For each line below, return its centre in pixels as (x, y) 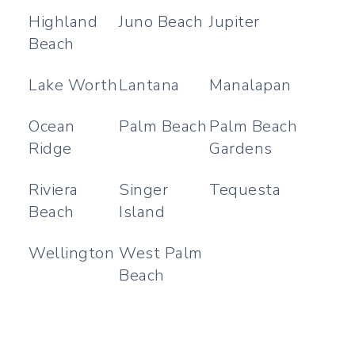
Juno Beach (161, 22)
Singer (144, 190)
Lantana (149, 85)
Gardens (241, 149)
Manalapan (250, 85)
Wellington (71, 253)
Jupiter (235, 22)
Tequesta (245, 190)
